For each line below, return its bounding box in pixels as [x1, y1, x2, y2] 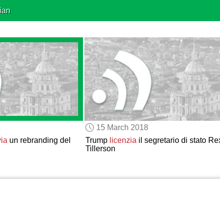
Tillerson [85, 144, 115, 153]
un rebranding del [7, 136, 71, 145]
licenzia [109, 136, 137, 145]
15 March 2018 [96, 123, 149, 132]
